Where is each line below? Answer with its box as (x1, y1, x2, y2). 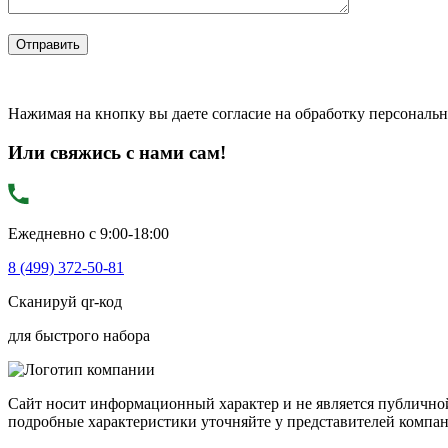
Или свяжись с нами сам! (8, 141, 226, 163)
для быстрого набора (8, 326, 150, 344)
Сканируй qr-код (8, 292, 122, 310)
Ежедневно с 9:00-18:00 (8, 224, 169, 242)
